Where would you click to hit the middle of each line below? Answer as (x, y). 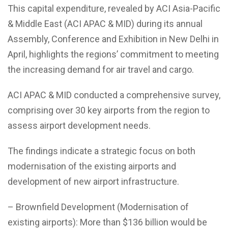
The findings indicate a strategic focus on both (102, 151)
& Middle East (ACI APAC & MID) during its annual (105, 23)
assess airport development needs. (79, 125)
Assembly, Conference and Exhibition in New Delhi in (113, 39)
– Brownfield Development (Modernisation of (98, 207)
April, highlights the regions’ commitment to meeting (113, 54)
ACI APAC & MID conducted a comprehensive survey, (114, 95)
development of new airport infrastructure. (93, 181)
